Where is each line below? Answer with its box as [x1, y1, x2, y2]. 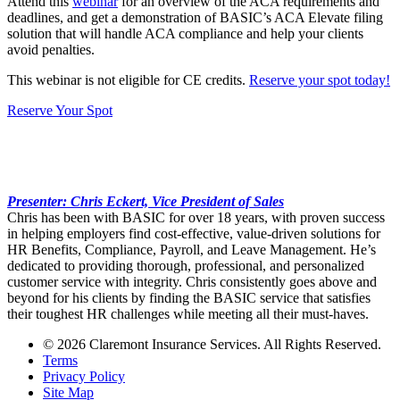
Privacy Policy [43, 369, 125, 385]
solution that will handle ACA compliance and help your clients [7, 26, 363, 42]
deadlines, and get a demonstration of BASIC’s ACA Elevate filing [7, 10, 383, 26]
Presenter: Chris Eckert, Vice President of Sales [7, 194, 284, 210]
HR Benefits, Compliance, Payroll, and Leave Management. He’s [7, 242, 376, 258]
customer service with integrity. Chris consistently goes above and [7, 274, 377, 290]
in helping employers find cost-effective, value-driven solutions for [7, 226, 380, 242]
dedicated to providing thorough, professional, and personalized [7, 258, 364, 274]
